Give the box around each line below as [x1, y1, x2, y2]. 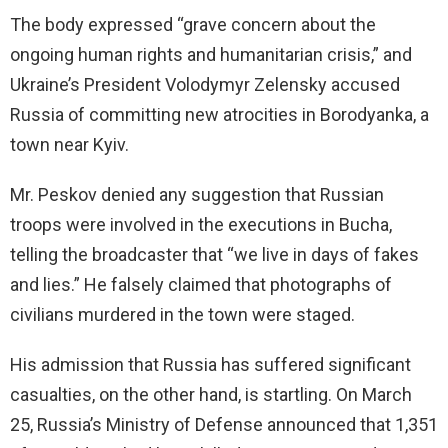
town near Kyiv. [10, 134, 129, 156]
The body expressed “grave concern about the [10, 14, 376, 36]
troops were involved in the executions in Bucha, [10, 214, 392, 236]
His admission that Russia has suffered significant [10, 354, 411, 376]
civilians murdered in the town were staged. [10, 304, 355, 326]
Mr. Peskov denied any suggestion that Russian [10, 184, 384, 206]
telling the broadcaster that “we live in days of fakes [10, 244, 419, 266]
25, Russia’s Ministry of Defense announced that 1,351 [10, 414, 438, 436]
